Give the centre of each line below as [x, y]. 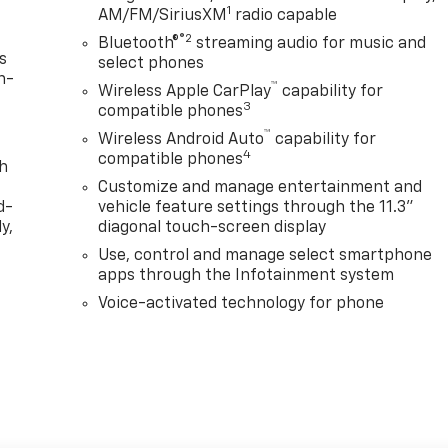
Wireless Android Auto [181, 140]
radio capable [284, 16]
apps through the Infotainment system [246, 276]
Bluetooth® [139, 44]
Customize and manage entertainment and [260, 188]
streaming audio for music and [309, 44]
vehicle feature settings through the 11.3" [256, 208]
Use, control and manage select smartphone [265, 256]
